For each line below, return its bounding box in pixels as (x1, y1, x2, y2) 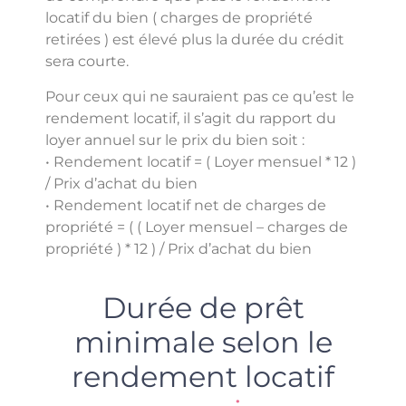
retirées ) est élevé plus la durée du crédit (45, 31, 344, 49)
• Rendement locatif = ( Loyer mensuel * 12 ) (45, 152, 356, 170)
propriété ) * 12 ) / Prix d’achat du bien (45, 239, 312, 257)
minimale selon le (73, 324, 333, 360)
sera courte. (45, 53, 129, 71)
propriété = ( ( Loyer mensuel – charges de (45, 217, 348, 236)
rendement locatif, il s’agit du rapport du (45, 109, 336, 127)
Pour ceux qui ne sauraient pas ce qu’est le (45, 87, 354, 105)
